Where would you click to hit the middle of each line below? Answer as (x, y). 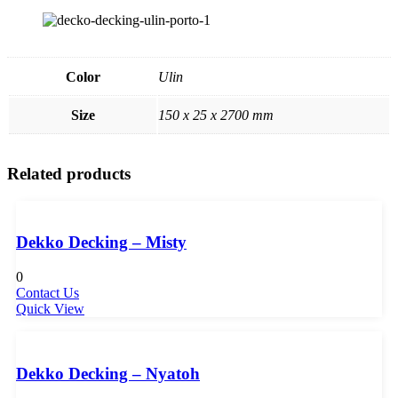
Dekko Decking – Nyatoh (108, 373)
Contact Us (48, 293)
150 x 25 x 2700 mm (216, 115)
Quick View (50, 309)
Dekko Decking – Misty (101, 243)
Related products (69, 173)
